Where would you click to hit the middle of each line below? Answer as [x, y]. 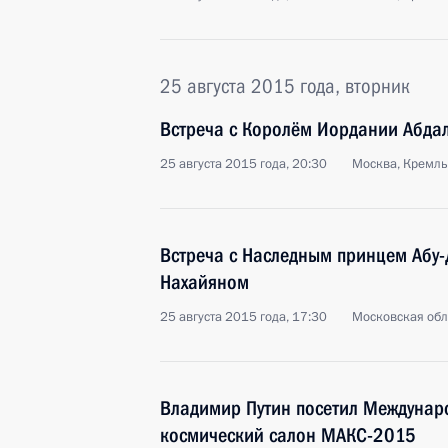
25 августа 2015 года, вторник [285, 86]
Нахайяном [204, 282]
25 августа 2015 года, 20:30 [243, 164]
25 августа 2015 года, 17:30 [243, 317]
